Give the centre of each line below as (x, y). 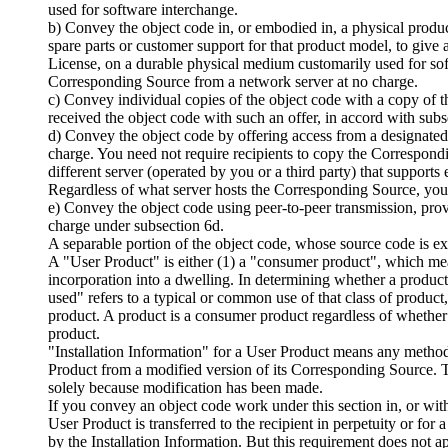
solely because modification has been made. (185, 387)
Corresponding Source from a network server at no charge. (233, 81)
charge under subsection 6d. (136, 225)
